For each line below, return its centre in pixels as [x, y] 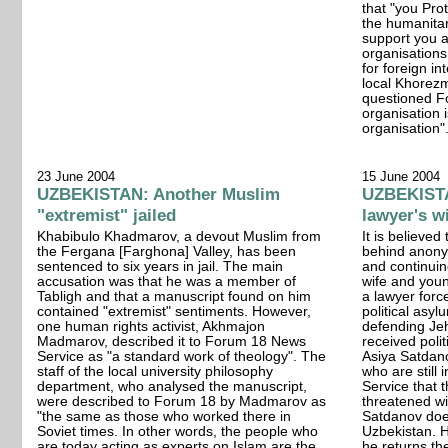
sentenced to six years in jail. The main [160, 266]
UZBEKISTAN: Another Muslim [159, 193]
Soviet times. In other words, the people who [178, 431]
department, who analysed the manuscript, [172, 386]
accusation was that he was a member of [167, 281]
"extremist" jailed [107, 214]
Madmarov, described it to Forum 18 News [172, 341]
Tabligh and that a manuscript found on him [174, 296]
